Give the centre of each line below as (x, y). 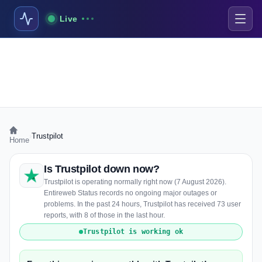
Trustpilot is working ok (133, 232)
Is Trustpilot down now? (102, 169)
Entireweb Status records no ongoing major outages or (130, 193)
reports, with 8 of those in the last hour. (104, 215)
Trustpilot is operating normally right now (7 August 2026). (135, 182)
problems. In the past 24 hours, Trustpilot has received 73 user (142, 204)
